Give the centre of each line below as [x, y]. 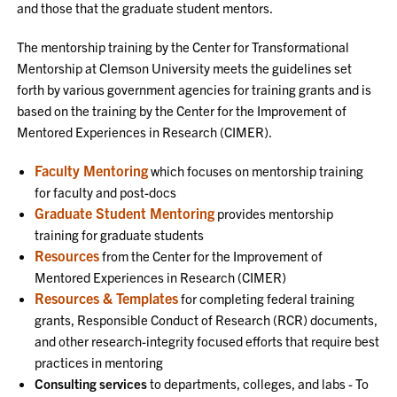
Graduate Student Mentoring [125, 212]
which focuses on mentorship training [256, 170]
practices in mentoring [99, 362]
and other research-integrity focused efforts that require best [207, 340]
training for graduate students [120, 234]
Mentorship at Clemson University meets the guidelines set [185, 67]
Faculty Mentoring [92, 170]
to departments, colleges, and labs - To [260, 383]
